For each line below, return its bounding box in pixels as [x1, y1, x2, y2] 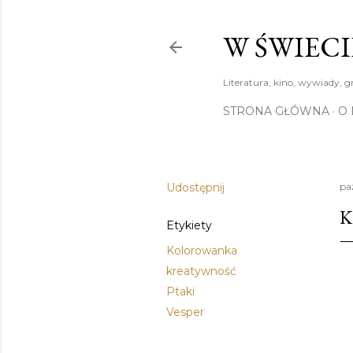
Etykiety [166, 218, 212, 232]
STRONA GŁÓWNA [223, 104, 329, 118]
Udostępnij [166, 180, 225, 195]
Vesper [166, 305, 204, 319]
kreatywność [166, 264, 236, 278]
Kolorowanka [166, 243, 237, 258]
